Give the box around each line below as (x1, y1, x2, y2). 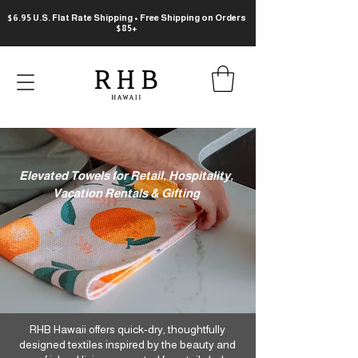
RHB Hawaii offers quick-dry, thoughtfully (30, 323, 225, 336)
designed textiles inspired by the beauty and (19, 338, 236, 352)
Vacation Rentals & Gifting (53, 186, 200, 201)
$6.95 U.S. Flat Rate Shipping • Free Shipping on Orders (7, 13, 246, 22)
